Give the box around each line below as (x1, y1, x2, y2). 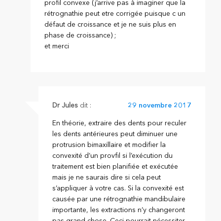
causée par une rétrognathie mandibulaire (52, 195, 185, 203)
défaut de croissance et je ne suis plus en (44, 21, 177, 28)
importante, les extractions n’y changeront (52, 206, 185, 214)
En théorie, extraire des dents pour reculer (52, 119, 186, 127)
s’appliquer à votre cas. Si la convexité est (52, 184, 184, 192)
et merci (44, 42, 70, 50)
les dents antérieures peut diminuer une (52, 130, 178, 138)
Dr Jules (52, 102, 78, 109)
